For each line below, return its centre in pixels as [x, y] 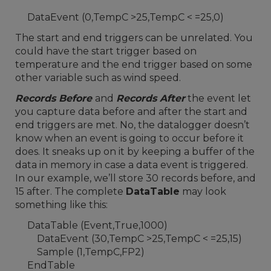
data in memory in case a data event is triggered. [132, 165]
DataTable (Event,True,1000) [91, 225]
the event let [218, 98]
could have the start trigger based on [106, 51]
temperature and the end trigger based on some [134, 64]
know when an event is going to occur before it [129, 138]
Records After [151, 98]
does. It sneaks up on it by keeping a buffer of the [135, 152]
